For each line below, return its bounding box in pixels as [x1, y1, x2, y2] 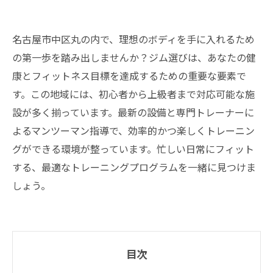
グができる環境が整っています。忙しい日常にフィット [12, 141, 254, 156]
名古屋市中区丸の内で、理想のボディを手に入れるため [12, 32, 255, 46]
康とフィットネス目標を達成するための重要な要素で [12, 68, 246, 83]
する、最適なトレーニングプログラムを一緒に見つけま [12, 160, 256, 174]
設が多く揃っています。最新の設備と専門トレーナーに [12, 105, 254, 119]
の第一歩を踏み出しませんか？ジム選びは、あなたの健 [12, 50, 256, 65]
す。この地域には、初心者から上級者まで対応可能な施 [12, 87, 255, 101]
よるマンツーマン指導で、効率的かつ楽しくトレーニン [12, 123, 255, 138]
